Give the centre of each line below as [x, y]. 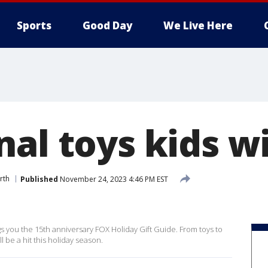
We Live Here [198, 25]
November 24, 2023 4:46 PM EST [113, 179]
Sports [34, 25]
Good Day [107, 25]
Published [39, 179]
